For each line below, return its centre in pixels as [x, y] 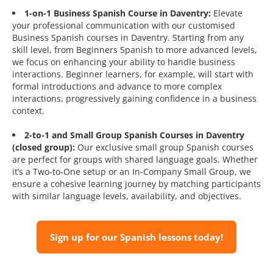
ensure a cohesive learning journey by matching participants [136, 184]
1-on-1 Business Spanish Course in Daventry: [118, 13]
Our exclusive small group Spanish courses [164, 147]
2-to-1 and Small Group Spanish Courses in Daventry [134, 135]
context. [28, 111]
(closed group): [44, 147]
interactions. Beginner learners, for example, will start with [133, 74]
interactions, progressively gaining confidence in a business [134, 99]
